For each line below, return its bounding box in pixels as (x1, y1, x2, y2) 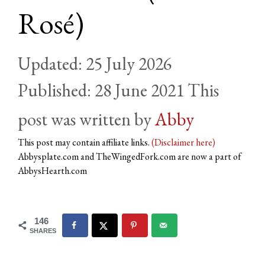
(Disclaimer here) (151, 135, 215, 148)
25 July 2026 (86, 51, 172, 75)
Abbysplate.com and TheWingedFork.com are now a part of (18, 150, 241, 163)
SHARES (30, 227, 56, 234)
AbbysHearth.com (18, 164, 87, 177)
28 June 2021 (95, 78, 184, 102)
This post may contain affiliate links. (18, 135, 151, 148)
